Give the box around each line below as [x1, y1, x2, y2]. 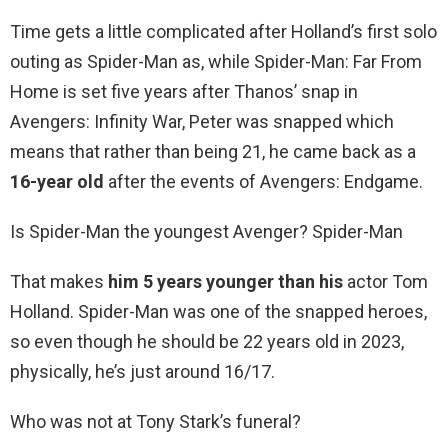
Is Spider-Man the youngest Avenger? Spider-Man [10, 221, 403, 243]
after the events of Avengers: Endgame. [104, 171, 423, 193]
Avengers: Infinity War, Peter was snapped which [10, 111, 394, 133]
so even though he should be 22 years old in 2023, [10, 331, 404, 353]
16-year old [10, 171, 104, 193]
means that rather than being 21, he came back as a [10, 141, 416, 163]
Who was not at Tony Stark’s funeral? [10, 411, 301, 433]
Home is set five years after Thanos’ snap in [10, 81, 358, 103]
